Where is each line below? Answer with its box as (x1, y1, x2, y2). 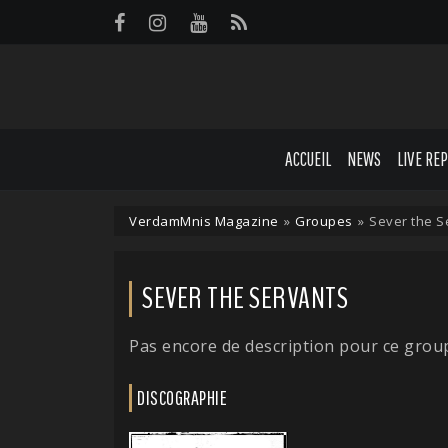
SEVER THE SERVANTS (142, 277, 348, 319)
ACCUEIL (285, 147, 332, 170)
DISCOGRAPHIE (137, 385, 227, 409)
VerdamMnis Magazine (129, 211, 279, 230)
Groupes (295, 211, 353, 230)
